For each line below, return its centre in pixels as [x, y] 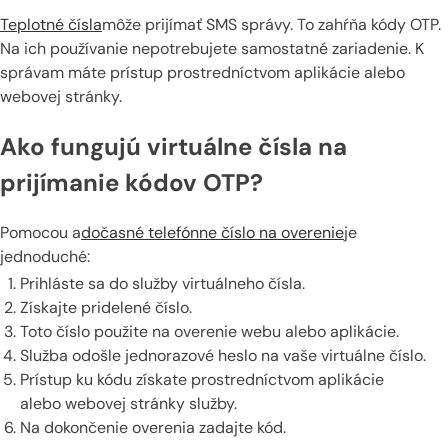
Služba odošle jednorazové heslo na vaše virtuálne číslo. [223, 356]
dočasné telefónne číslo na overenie [212, 233]
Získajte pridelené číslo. [106, 308]
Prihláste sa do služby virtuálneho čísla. [162, 284]
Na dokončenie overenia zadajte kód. [153, 428]
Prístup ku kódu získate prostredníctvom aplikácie [202, 380]
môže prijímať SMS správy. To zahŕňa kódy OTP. [271, 25]
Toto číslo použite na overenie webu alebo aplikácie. [209, 332]
